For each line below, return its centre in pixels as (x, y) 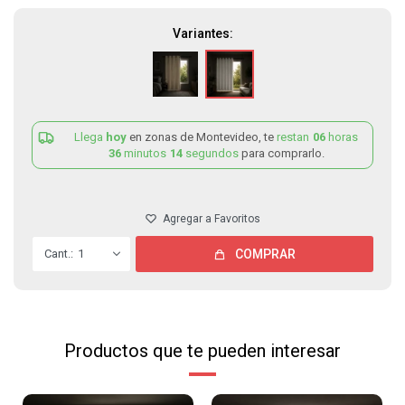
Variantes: (202, 33)
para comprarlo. (283, 153)
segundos (212, 153)
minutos (145, 153)
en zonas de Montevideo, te (203, 137)
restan (294, 137)
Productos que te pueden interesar (202, 351)
